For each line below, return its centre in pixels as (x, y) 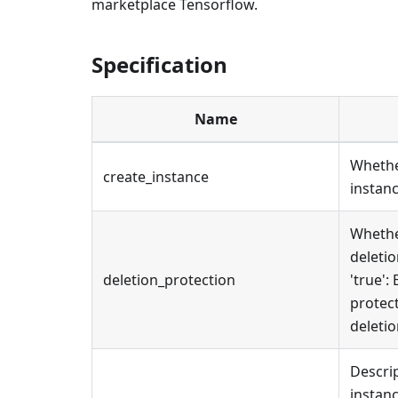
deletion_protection (169, 280)
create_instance (156, 177)
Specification (159, 64)
